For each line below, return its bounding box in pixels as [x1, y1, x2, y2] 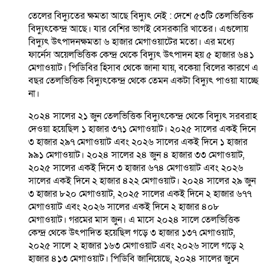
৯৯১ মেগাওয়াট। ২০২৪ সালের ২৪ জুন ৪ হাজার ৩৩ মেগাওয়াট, [28, 148, 245, 162]
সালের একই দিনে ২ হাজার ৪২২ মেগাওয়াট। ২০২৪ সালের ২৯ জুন [28, 174, 256, 188]
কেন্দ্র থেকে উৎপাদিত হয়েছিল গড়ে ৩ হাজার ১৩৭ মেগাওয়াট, [28, 226, 235, 240]
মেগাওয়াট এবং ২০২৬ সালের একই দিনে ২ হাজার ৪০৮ [28, 200, 219, 214]
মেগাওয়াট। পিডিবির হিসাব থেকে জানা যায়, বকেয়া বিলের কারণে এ [28, 61, 258, 75]
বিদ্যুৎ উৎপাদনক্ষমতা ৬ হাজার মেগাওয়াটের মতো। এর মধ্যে [28, 35, 235, 49]
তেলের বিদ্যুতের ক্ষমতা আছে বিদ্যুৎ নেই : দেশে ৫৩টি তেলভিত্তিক [28, 9, 253, 23]
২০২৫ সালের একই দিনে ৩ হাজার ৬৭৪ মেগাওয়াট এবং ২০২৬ [28, 161, 243, 175]
